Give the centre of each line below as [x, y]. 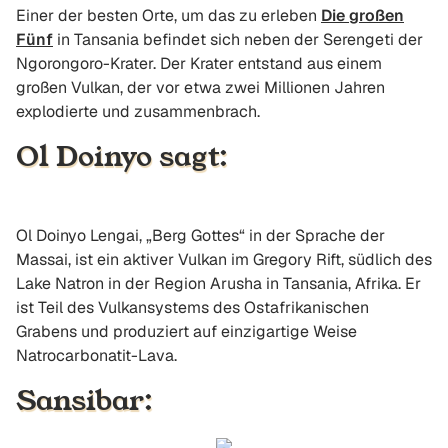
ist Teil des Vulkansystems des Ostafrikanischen [192, 307]
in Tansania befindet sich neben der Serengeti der [238, 39]
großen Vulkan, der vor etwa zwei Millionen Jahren [200, 87]
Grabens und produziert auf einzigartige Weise [186, 331]
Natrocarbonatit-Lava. [96, 355]
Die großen [362, 15]
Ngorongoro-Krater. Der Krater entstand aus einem [199, 63]
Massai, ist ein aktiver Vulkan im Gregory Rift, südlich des [224, 259]
